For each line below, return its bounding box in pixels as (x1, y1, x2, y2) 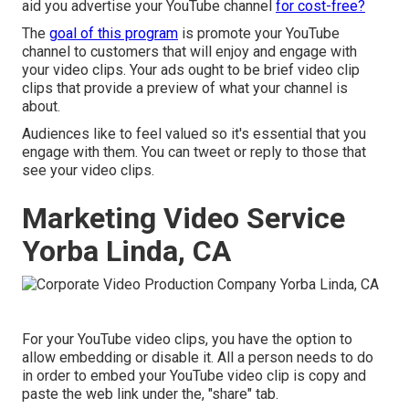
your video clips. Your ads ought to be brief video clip (22, 61, 360, 79)
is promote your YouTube (178, 25, 340, 43)
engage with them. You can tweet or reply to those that (22, 143, 366, 162)
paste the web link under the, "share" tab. (22, 384, 278, 403)
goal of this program (49, 25, 178, 43)
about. (22, 98, 60, 116)
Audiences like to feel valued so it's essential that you (22, 125, 366, 143)
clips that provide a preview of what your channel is (22, 79, 348, 98)
